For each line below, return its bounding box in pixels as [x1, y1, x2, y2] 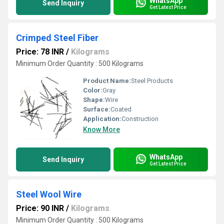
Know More [83, 125, 120, 133]
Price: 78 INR [16, 47, 64, 56]
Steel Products [131, 77, 173, 84]
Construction [121, 115, 158, 122]
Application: [83, 115, 121, 122]
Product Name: [83, 77, 131, 84]
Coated [110, 105, 131, 113]
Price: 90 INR [16, 203, 64, 213]
